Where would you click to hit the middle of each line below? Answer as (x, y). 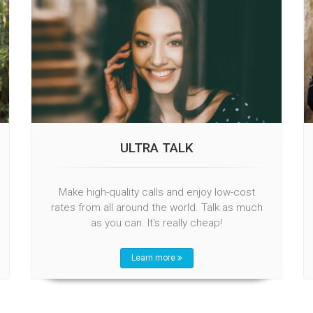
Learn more (154, 257)
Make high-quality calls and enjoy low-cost (156, 192)
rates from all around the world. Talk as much (156, 207)
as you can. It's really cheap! (156, 223)
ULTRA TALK (156, 147)
